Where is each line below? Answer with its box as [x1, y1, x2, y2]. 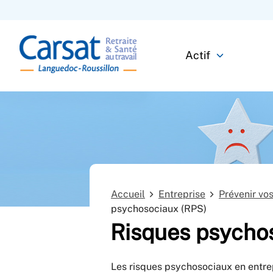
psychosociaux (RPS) [111, 202, 207, 214]
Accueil [111, 188, 145, 200]
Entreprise [158, 188, 205, 200]
